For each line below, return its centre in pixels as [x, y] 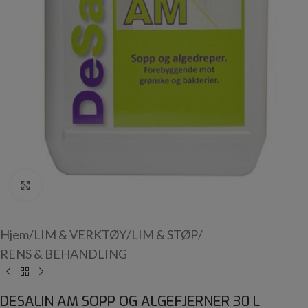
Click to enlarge [81, 185]
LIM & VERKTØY [80, 235]
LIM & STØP [165, 235]
